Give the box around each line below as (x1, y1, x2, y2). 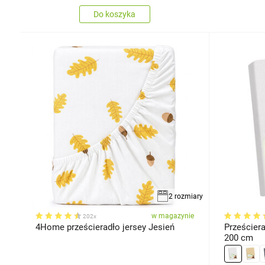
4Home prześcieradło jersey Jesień (35, 222, 174, 232)
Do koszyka (93, 9, 136, 19)
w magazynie (151, 212, 194, 220)
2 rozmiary (168, 192, 203, 201)
